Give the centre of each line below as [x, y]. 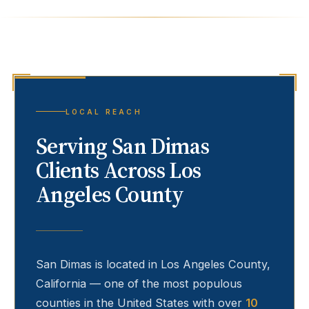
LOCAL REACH [103, 111]
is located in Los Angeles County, [181, 265]
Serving [74, 147]
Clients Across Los [119, 171]
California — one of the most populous [139, 284]
